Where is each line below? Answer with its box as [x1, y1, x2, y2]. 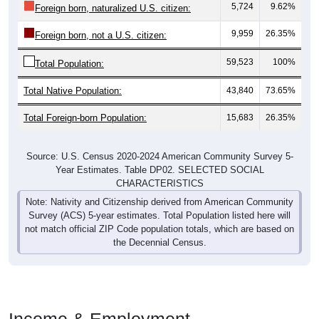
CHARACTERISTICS [115, 177, 204, 189]
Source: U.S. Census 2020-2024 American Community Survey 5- [26, 150, 293, 162]
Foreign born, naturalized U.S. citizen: [35, 2, 191, 14]
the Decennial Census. [113, 236, 206, 248]
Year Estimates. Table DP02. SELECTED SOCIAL [55, 164, 264, 175]
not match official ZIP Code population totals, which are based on [25, 223, 294, 234]
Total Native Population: [23, 85, 122, 96]
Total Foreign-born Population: [23, 112, 147, 123]
